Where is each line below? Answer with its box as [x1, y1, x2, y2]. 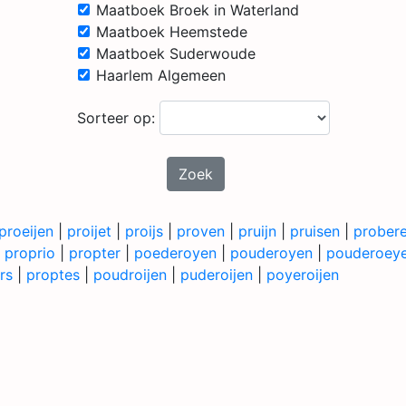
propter [69, 244, 121, 262]
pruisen [290, 222, 340, 240]
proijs [125, 222, 163, 240]
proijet [67, 222, 111, 240]
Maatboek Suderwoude [95, 44, 256, 63]
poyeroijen [266, 266, 339, 284]
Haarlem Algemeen [95, 66, 226, 84]
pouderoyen [230, 244, 313, 262]
